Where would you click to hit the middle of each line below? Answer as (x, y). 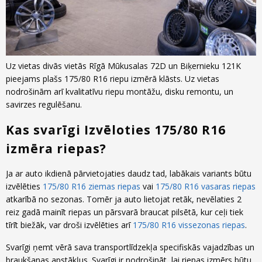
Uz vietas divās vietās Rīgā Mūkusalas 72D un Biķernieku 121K (123, 66)
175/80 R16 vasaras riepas (206, 187)
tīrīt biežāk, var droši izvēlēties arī (69, 225)
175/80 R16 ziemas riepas (92, 187)
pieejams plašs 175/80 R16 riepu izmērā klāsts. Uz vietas (113, 79)
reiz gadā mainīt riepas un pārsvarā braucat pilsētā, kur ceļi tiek (125, 212)
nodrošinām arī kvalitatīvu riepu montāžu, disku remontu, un (120, 92)
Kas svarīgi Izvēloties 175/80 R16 (116, 130)
